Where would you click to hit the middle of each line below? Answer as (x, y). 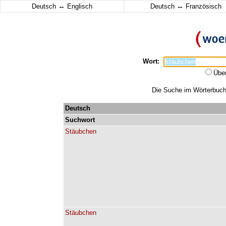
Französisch (202, 6)
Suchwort (80, 120)
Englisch (79, 6)
